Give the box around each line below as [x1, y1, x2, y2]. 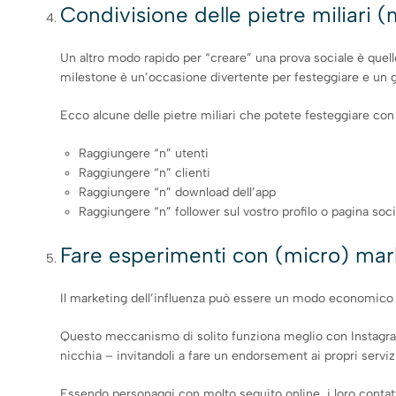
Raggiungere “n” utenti [79, 145, 209, 161]
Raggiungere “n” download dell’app [79, 184, 277, 200]
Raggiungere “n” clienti [79, 164, 211, 180]
